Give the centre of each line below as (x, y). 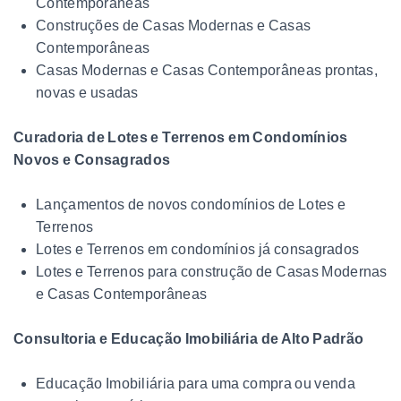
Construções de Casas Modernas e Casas (174, 25)
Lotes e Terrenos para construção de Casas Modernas (212, 271)
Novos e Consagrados (92, 159)
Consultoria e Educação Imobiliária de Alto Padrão (189, 338)
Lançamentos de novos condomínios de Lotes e (191, 204)
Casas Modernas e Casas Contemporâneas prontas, (207, 70)
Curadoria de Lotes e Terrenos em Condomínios (181, 137)
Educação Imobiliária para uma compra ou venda (196, 383)
